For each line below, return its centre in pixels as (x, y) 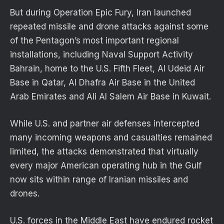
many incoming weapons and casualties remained (111, 137)
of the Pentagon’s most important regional (94, 40)
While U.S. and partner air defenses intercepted (105, 123)
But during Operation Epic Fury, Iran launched (100, 12)
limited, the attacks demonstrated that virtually (104, 151)
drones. (25, 193)
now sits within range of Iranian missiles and (99, 179)
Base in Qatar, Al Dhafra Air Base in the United (102, 82)
